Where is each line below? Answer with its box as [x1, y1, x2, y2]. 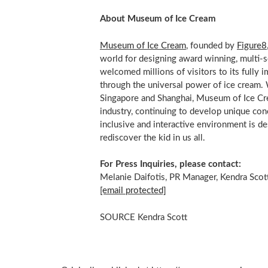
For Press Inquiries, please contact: [99, 160, 241, 169]
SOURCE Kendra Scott [99, 212, 187, 222]
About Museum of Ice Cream [99, 14, 216, 24]
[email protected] [99, 186, 166, 196]
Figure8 [236, 41, 267, 50]
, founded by [185, 41, 237, 50]
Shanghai [157, 93, 192, 103]
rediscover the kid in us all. [99, 133, 205, 142]
